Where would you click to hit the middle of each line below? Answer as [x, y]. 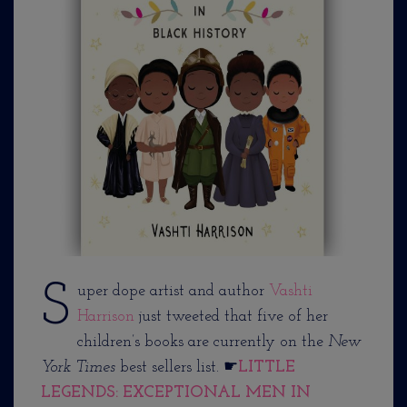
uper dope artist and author [173, 292]
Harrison [106, 317]
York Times [78, 368]
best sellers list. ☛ [177, 368]
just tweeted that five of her [231, 317]
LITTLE [267, 368]
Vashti [291, 292]
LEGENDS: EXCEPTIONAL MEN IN [176, 393]
